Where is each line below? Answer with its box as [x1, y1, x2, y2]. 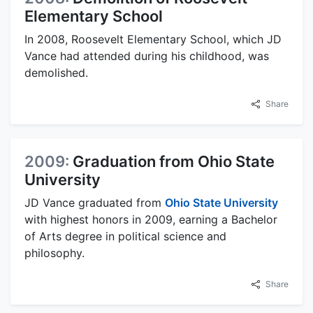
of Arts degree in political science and [24, 229, 226, 244]
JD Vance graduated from [24, 196, 165, 210]
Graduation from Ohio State [73, 152, 275, 171]
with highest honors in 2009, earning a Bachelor [24, 212, 277, 227]
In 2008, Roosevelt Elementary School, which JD [24, 32, 282, 47]
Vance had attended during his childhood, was [24, 49, 269, 64]
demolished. [24, 66, 88, 80]
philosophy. [24, 246, 85, 261]
